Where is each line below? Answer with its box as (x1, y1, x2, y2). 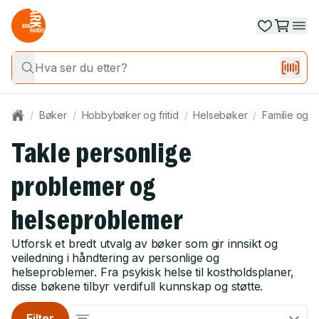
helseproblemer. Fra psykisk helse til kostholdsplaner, (11, 265, 295, 279)
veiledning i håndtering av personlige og (11, 251, 220, 265)
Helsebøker (193, 109, 248, 121)
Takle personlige (11, 136, 193, 169)
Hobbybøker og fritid (81, 109, 179, 121)
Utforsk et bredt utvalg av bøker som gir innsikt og (11, 236, 278, 251)
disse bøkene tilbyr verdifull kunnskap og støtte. (11, 279, 263, 293)
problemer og (11, 169, 157, 203)
